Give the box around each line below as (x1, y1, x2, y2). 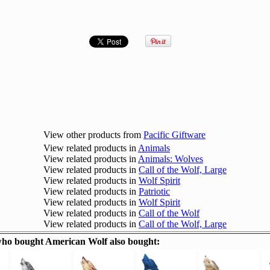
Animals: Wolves (138, 154, 203, 164)
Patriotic (139, 186, 170, 196)
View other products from (43, 130, 143, 140)
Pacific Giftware (143, 130, 206, 140)
